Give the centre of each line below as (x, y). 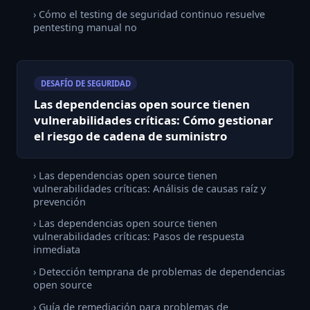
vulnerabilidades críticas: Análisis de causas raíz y (149, 188)
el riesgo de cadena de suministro (130, 136)
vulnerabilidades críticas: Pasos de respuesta (139, 237)
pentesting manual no (85, 27)
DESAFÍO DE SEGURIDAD (85, 83)
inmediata (57, 250)
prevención (60, 201)
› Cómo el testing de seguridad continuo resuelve (149, 14)
